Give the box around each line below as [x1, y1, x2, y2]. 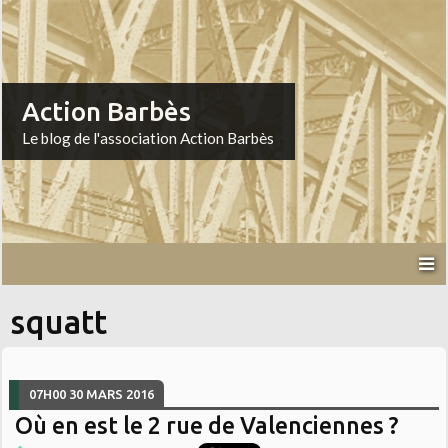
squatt [10, 304, 108, 341]
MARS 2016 [86, 386, 155, 401]
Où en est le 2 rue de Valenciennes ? [15, 411, 399, 438]
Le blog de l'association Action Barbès [22, 129, 275, 148]
